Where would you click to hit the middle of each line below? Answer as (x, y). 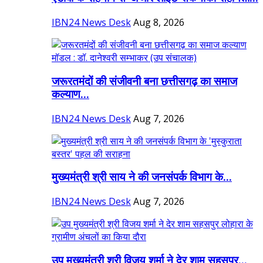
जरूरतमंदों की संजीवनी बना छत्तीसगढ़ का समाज (144, 81)
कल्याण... (70, 94)
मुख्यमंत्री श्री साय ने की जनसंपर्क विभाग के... (142, 178)
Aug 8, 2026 (159, 23)
